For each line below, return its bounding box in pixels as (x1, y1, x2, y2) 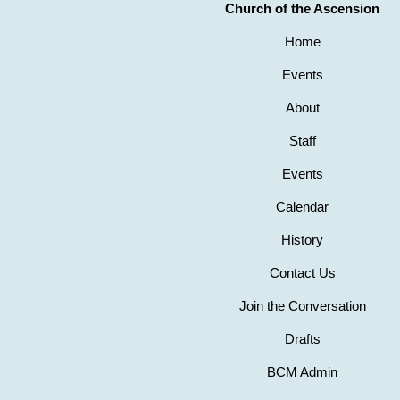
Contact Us (269, 266, 336, 280)
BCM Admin (267, 365, 337, 379)
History (281, 233, 323, 247)
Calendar (276, 200, 329, 214)
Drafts (284, 332, 321, 346)
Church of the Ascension (225, 2, 379, 16)
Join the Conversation (238, 299, 366, 313)
